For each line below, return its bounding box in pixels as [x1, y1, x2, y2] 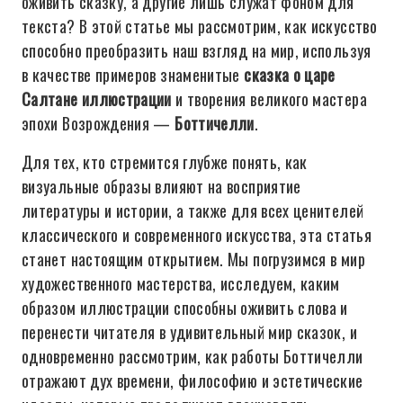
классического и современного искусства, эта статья [22, 223, 372, 246]
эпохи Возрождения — [22, 112, 175, 135]
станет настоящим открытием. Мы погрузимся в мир [22, 247, 365, 271]
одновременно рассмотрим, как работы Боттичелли [22, 345, 363, 368]
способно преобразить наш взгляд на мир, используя [22, 39, 372, 62]
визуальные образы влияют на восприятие [22, 175, 301, 198]
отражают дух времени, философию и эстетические [22, 369, 363, 392]
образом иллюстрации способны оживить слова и [22, 296, 348, 319]
